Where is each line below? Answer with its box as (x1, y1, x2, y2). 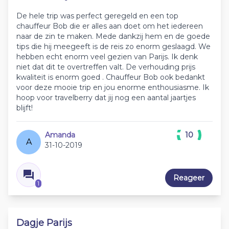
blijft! (16, 103, 33, 112)
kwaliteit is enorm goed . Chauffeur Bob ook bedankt (16, 73, 205, 82)
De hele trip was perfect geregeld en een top (16, 11, 178, 20)
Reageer (173, 173, 204, 182)
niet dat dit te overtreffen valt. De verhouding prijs (16, 62, 195, 72)
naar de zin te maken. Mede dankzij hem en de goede (16, 32, 210, 41)
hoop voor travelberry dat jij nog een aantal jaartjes (16, 93, 196, 102)
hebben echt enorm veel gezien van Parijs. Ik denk (16, 52, 198, 61)
